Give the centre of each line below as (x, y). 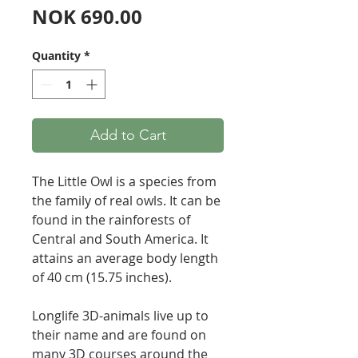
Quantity (56, 56)
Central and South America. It (120, 239)
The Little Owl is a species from (124, 181)
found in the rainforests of (111, 220)
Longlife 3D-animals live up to (120, 316)
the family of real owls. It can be (126, 201)
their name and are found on (119, 335)
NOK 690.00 (87, 17)
